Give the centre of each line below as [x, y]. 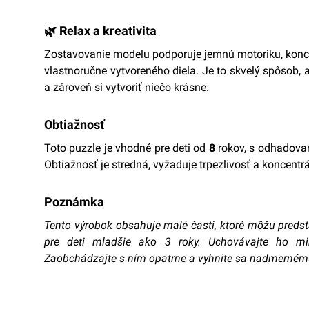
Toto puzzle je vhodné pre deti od [127, 148]
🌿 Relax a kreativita [100, 31]
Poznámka [74, 202]
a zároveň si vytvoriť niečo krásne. [127, 88]
